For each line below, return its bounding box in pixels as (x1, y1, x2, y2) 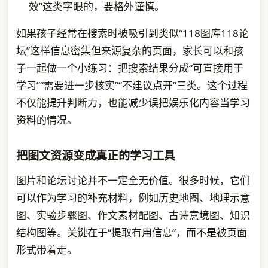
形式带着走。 (16, 242, 77, 257)
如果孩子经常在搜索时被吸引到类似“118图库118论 (16, 26, 249, 41)
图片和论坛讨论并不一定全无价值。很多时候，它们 (16, 173, 250, 187)
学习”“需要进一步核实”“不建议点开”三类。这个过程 (16, 78, 248, 93)
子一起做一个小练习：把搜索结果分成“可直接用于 (16, 61, 243, 75)
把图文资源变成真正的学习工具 (16, 147, 175, 164)
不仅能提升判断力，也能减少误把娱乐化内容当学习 (16, 96, 250, 110)
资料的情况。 (16, 113, 77, 127)
